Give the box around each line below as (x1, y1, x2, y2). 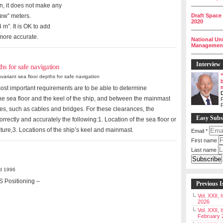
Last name (191, 147, 217, 153)
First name (191, 137, 217, 143)
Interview (196, 61, 221, 68)
